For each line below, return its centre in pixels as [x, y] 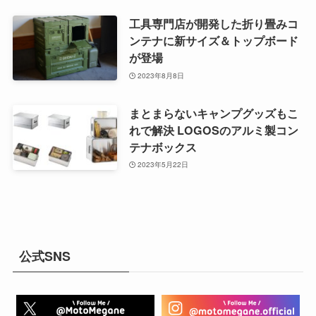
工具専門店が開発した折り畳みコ [213, 24]
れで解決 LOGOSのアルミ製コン [213, 130]
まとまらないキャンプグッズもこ [213, 113]
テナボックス [163, 147]
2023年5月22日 [163, 165]
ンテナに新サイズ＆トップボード [213, 41]
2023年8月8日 [161, 75]
